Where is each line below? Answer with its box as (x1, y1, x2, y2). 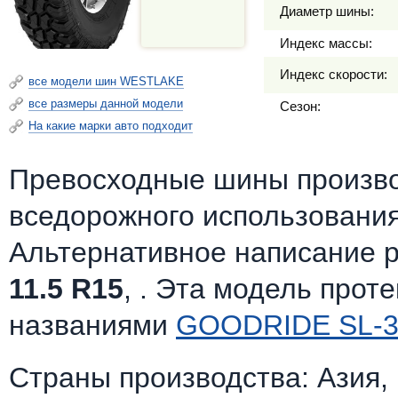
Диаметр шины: (280, 4, 374, 19)
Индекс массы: (280, 36, 372, 51)
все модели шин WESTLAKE (28, 75, 184, 88)
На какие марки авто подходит (28, 119, 193, 132)
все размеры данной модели (28, 97, 183, 110)
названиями (9, 309, 176, 341)
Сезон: (280, 99, 321, 114)
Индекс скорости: (280, 67, 387, 82)
